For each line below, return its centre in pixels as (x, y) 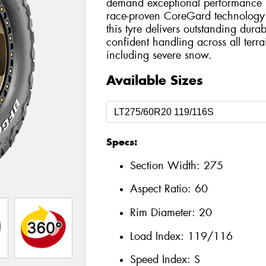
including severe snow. (159, 55)
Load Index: (159, 236)
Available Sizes (154, 80)
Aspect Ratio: (162, 189)
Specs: (121, 142)
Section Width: (167, 165)
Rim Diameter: (164, 212)
